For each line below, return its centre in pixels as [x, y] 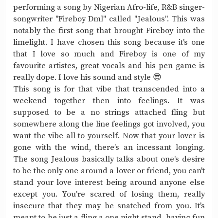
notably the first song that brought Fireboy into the [109, 31]
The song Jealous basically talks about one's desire [109, 159]
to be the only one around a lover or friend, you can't [109, 171]
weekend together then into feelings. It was [109, 101]
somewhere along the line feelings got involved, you [109, 124]
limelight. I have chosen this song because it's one [109, 43]
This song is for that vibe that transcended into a [109, 89]
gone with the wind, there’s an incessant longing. [109, 148]
